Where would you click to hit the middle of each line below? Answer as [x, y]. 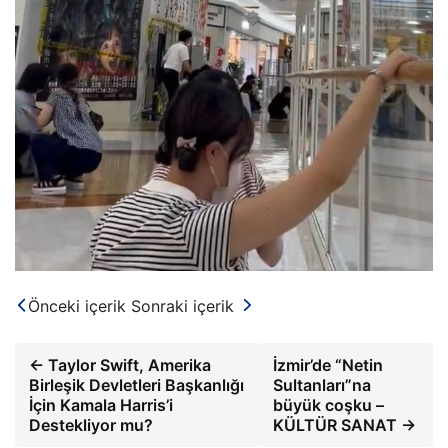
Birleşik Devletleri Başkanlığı [136, 385]
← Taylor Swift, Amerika [120, 365]
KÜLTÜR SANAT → [345, 425]
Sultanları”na [322, 385]
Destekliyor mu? [91, 425]
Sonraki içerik [182, 306]
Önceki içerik [77, 306]
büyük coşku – [329, 405]
